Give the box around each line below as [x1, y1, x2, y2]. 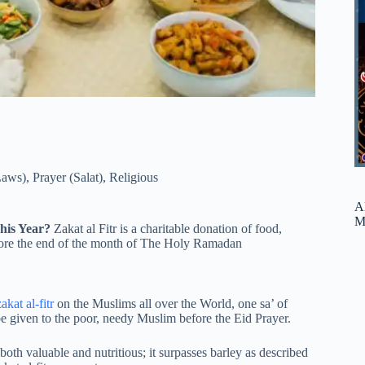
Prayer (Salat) [33, 169, 103, 184]
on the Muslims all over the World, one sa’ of [54, 297, 288, 311]
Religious [109, 169, 158, 184]
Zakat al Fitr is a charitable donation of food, [54, 221, 282, 235]
